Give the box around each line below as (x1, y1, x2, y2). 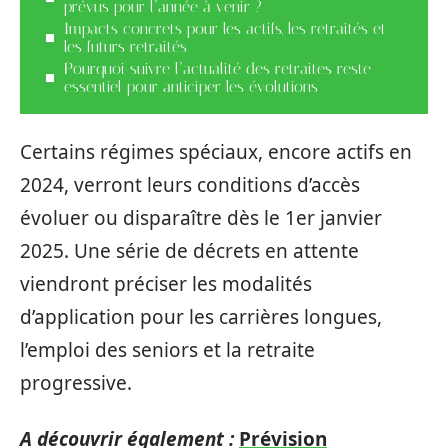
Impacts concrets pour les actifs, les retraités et (64, 18, 386, 38)
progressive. (20, 370, 132, 396)
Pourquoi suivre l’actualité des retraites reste (64, 58, 371, 78)
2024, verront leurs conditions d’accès (20, 172, 360, 198)
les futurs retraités (64, 36, 187, 56)
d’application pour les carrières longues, (20, 304, 382, 330)
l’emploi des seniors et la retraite (20, 337, 315, 363)
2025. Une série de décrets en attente (20, 238, 359, 264)
